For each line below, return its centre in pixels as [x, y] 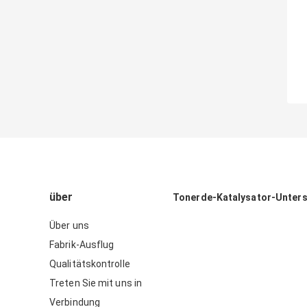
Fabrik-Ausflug [82, 245]
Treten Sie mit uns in [96, 283]
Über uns [69, 226]
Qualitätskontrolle [90, 264]
